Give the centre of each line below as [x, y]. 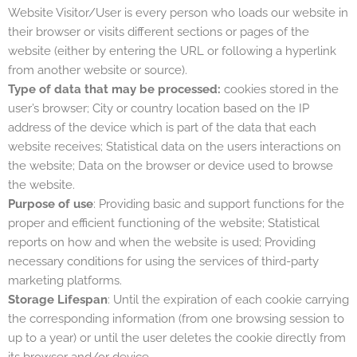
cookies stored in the [280, 89]
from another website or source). [98, 70]
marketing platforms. [65, 280]
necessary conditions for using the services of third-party [163, 261]
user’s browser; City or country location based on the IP [159, 108]
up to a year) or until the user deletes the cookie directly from [177, 337]
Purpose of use [51, 204]
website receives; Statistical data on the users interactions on [175, 146]
